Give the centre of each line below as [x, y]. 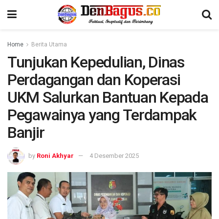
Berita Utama [49, 44]
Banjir [26, 132]
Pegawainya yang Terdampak [102, 115]
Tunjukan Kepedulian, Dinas [96, 62]
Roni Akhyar [55, 155]
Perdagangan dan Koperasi [94, 80]
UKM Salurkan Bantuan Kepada [108, 97]
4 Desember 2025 [114, 155]
